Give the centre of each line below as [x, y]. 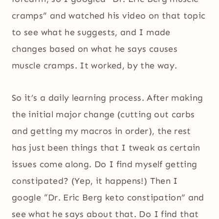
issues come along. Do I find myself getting [105, 164]
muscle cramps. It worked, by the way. [95, 66]
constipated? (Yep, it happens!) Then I [95, 181]
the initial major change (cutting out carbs [103, 115]
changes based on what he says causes [95, 49]
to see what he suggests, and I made [91, 33]
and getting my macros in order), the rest [101, 131]
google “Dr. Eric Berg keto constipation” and [108, 198]
